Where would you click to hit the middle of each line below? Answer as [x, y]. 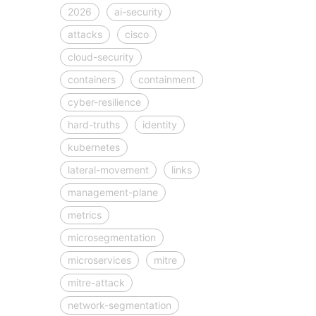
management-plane [113, 193]
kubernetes [93, 147]
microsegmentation [111, 238]
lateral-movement [108, 170]
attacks [85, 35]
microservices [99, 260]
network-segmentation [119, 305]
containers [91, 80]
